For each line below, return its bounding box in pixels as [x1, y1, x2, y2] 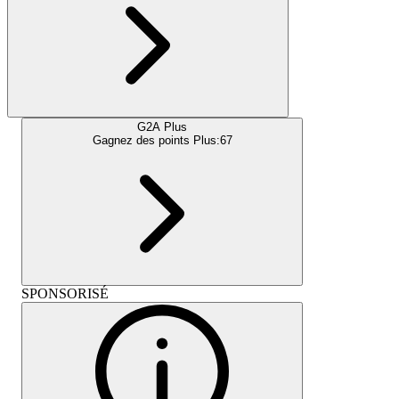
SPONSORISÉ [21, 285, 109, 301]
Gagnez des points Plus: [92, 133, 220, 147]
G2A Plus [137, 119, 187, 134]
